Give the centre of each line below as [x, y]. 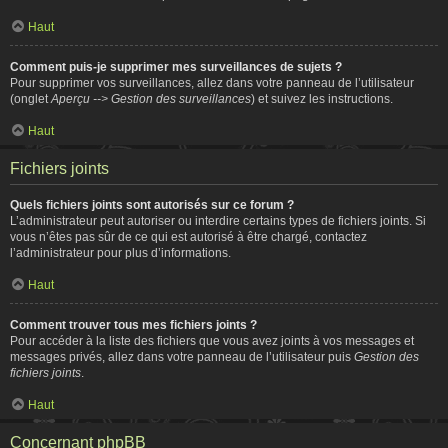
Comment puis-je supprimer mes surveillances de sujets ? [176, 66]
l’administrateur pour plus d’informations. [120, 252]
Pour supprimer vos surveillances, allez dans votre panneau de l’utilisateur [212, 82]
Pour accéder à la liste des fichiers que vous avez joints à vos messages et [212, 340]
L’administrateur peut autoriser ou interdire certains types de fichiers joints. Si [218, 220]
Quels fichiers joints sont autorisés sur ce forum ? [152, 204]
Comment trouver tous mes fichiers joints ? [133, 324]
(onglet [30, 98]
